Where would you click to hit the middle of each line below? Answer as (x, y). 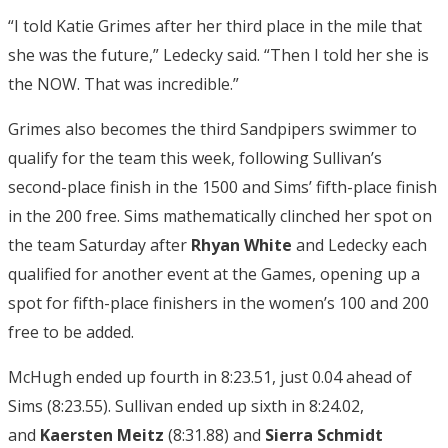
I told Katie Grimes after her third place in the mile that (218, 25)
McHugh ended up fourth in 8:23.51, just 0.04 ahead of (210, 376)
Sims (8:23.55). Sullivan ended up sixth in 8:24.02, (186, 405)
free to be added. (71, 331)
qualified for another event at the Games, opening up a (214, 273)
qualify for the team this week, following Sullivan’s (195, 157)
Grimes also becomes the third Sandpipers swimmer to (212, 128)
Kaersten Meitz (104, 434)
